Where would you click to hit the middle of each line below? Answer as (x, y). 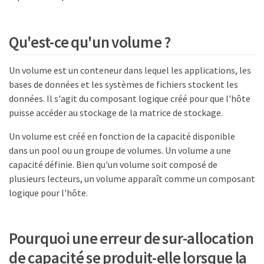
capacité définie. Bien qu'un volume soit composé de (113, 164)
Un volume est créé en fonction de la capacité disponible (122, 136)
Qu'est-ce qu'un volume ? (90, 42)
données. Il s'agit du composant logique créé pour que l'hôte (130, 98)
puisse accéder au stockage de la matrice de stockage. (116, 112)
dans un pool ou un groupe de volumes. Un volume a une (120, 150)
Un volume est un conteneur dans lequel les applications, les (130, 70)
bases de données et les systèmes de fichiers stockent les (123, 84)
